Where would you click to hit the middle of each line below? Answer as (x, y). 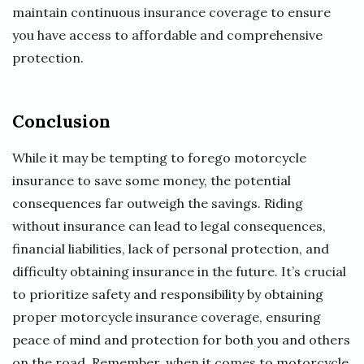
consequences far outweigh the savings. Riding (158, 203)
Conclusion (61, 121)
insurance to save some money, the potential (152, 180)
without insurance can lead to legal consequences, (169, 225)
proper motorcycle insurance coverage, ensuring (167, 316)
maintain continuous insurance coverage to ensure (171, 12)
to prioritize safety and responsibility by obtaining (168, 294)
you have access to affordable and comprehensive (167, 35)
